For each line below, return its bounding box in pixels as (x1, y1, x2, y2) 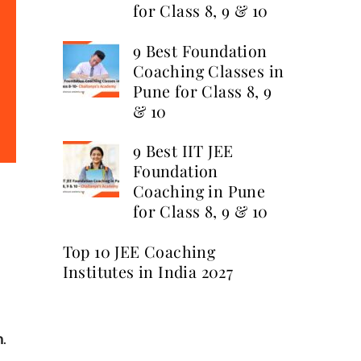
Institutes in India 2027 (62, 261, 234, 283)
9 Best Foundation (132, 39, 268, 61)
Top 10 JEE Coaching (62, 241, 216, 263)
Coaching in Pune (132, 180, 266, 202)
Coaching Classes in (132, 60, 284, 81)
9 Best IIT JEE (132, 140, 234, 162)
